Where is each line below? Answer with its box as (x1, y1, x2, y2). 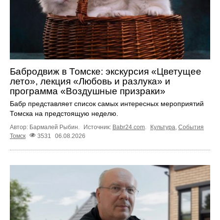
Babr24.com (112, 124, 145, 131)
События (178, 124, 204, 131)
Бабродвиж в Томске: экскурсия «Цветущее (10, 66, 201, 77)
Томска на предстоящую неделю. (10, 110, 118, 118)
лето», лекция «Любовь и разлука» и (10, 76, 170, 87)
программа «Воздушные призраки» (10, 86, 165, 97)
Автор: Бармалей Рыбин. (10, 124, 81, 131)
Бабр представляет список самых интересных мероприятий (10, 100, 204, 108)
